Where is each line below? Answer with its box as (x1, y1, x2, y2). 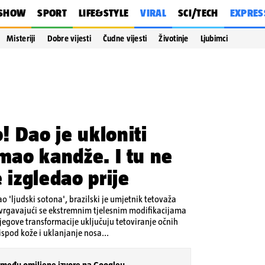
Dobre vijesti (47, 34, 91, 43)
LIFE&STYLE (78, 7, 129, 19)
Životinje (159, 34, 189, 43)
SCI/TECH (177, 7, 218, 19)
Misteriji (7, 34, 35, 43)
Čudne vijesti (102, 34, 147, 43)
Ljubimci (200, 34, 228, 43)
